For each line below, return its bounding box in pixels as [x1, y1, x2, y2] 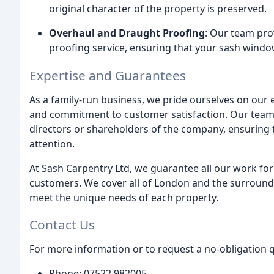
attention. [29, 136, 75, 150]
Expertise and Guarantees [29, 66, 186, 84]
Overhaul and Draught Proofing [49, 26, 205, 40]
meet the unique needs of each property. [29, 190, 218, 204]
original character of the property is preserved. [49, 1, 267, 15]
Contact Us [29, 216, 95, 234]
